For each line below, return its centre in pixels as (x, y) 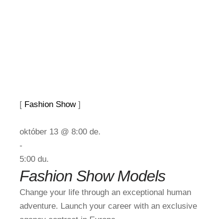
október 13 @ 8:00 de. (60, 132)
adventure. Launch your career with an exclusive (108, 206)
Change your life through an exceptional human (105, 192)
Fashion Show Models (92, 176)
